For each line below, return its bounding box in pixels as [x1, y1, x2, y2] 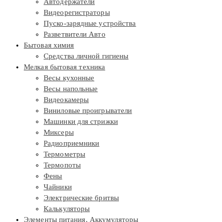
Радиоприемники [44, 139, 100, 148]
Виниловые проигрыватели [44, 107, 132, 115]
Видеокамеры [44, 96, 89, 104]
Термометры [44, 150, 85, 159]
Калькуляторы [44, 205, 90, 213]
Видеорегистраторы [44, 8, 110, 17]
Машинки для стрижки [44, 117, 118, 126]
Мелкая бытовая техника [24, 63, 106, 71]
